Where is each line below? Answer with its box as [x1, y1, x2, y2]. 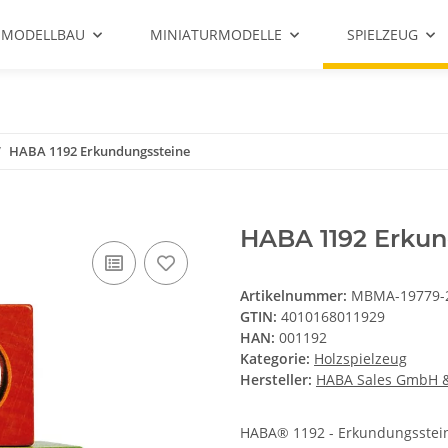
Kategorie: [240, 349, 314, 369]
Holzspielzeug [314, 349, 407, 369]
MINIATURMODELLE [150, 25, 282, 44]
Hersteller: [240, 370, 312, 390]
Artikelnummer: [240, 286, 351, 306]
